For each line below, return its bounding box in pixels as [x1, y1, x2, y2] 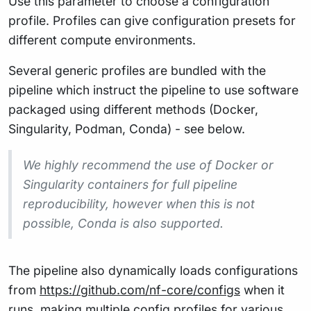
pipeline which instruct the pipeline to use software [8, 82, 299, 97]
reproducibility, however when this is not [23, 196, 255, 211]
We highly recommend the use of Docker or [23, 157, 274, 172]
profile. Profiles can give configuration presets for [8, 12, 296, 28]
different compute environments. [8, 32, 196, 47]
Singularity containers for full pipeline [23, 176, 237, 192]
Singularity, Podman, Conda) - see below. [8, 121, 245, 136]
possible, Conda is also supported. [23, 215, 224, 230]
